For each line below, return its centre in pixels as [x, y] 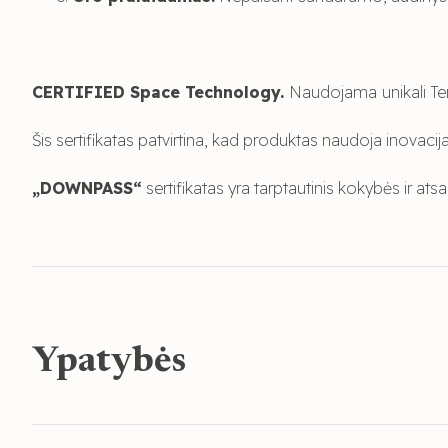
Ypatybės [109, 363]
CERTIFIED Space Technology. [160, 91]
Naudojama [333, 91]
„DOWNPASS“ [87, 187]
